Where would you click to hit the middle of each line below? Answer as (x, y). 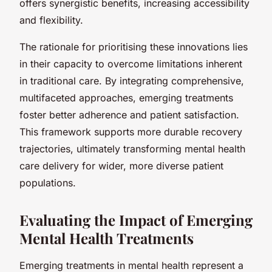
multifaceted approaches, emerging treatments (126, 97)
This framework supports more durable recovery (131, 131)
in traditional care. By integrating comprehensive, (132, 80)
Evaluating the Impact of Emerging (136, 219)
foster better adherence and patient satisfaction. (129, 114)
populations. (48, 182)
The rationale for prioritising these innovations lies (134, 46)
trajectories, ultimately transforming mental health (132, 148)
